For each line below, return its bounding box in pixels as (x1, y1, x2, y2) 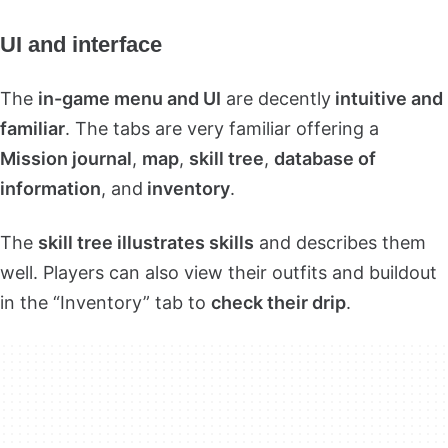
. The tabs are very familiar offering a (65, 117, 379, 139)
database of (274, 147, 376, 169)
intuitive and (331, 87, 443, 109)
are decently (221, 87, 331, 109)
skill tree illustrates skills (38, 231, 254, 253)
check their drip (211, 291, 346, 313)
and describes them (254, 231, 426, 253)
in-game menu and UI (38, 87, 221, 109)
